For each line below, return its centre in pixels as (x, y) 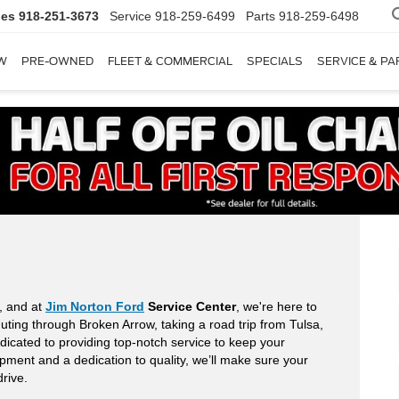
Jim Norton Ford (95, 307)
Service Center (190, 307)
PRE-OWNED (57, 61)
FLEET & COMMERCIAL (170, 61)
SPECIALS (275, 61)
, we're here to (277, 307)
